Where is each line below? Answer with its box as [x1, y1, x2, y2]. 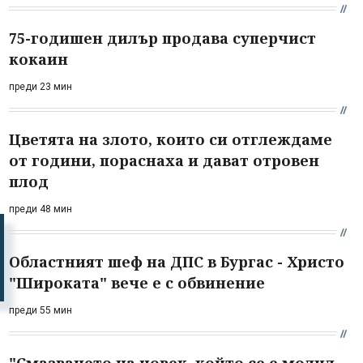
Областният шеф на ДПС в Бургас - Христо [9, 251, 344, 271]
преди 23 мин [9, 80, 72, 92]
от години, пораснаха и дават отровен [9, 150, 319, 170]
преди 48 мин [9, 203, 72, 215]
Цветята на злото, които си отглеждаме [9, 129, 332, 149]
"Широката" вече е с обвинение [9, 272, 265, 293]
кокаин [9, 49, 68, 69]
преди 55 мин [9, 304, 72, 316]
